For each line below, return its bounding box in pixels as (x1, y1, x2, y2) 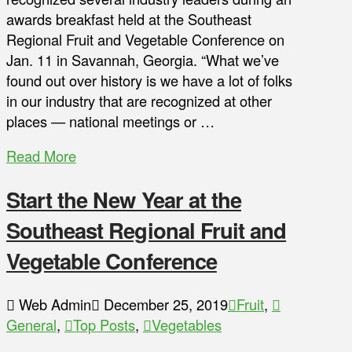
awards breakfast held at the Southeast (6, 9, 251, 30)
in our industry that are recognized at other (6, 90, 272, 112)
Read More (6, 145, 76, 167)
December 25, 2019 (100, 293, 228, 314)
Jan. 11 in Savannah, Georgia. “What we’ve (6, 49, 279, 71)
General (6, 313, 57, 335)
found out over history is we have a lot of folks (6, 70, 292, 91)
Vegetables (152, 313, 222, 335)
